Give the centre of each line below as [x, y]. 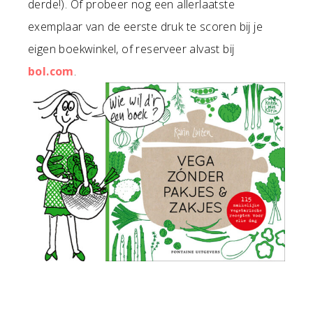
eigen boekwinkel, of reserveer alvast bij [131, 49]
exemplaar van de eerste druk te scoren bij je [145, 26]
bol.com [51, 71]
